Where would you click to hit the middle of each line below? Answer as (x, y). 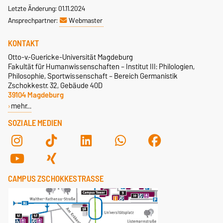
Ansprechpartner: (34, 20)
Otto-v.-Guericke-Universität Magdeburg (70, 57)
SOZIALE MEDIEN (35, 123)
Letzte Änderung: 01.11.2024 (47, 8)
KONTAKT (24, 43)
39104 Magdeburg (36, 95)
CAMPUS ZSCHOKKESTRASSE (54, 178)
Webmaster (86, 20)
